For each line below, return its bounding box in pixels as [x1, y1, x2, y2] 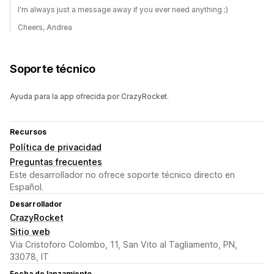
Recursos [10, 127, 46, 137]
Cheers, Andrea [18, 23, 72, 32]
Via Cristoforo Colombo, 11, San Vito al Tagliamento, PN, [10, 239, 237, 250]
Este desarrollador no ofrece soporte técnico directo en [10, 169, 235, 180]
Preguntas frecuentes [10, 157, 102, 168]
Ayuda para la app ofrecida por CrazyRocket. [10, 92, 169, 102]
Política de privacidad [10, 142, 102, 153]
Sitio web [10, 226, 50, 237]
